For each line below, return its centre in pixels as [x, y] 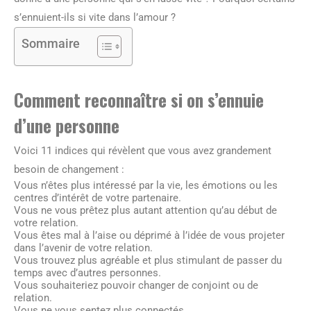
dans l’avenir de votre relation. [83, 248]
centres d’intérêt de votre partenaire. [98, 198]
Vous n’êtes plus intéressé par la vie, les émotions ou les [146, 185]
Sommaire [51, 43]
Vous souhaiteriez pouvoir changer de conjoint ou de [136, 285]
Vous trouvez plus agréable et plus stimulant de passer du [148, 260]
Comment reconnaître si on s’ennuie [139, 100]
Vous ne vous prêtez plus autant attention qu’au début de [145, 210]
